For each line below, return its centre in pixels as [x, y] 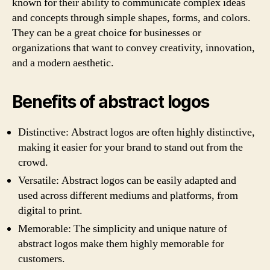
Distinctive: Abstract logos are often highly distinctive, [137, 132]
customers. [42, 259]
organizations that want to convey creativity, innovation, [133, 48]
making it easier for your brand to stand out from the [130, 147]
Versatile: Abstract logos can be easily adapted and [127, 181]
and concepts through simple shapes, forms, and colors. [131, 18]
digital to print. [50, 211]
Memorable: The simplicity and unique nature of [123, 229]
